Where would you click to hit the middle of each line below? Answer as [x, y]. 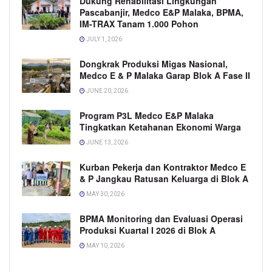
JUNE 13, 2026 [107, 142]
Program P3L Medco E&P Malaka [147, 115]
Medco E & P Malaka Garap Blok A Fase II [165, 75]
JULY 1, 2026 [104, 39]
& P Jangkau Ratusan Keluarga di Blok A [164, 178]
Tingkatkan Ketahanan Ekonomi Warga [160, 127]
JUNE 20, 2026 [107, 90]
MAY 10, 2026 [105, 245]
